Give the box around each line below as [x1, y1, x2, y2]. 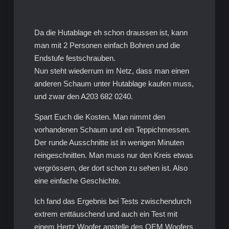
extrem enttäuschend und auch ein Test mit [34, 209, 177, 218]
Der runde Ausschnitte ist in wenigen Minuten [34, 138, 184, 147]
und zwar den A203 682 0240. [34, 91, 133, 101]
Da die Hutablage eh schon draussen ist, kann [34, 28, 188, 37]
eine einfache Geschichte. [34, 176, 121, 185]
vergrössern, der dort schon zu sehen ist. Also [34, 163, 188, 172]
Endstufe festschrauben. [34, 53, 116, 62]
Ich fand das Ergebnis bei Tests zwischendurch [34, 196, 191, 205]
